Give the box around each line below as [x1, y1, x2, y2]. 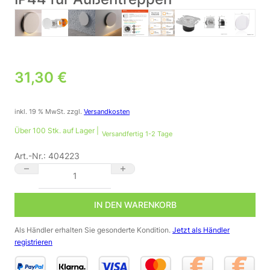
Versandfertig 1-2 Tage [101, 130, 172, 139]
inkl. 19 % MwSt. [14, 107, 65, 116]
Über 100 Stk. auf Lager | [14, 125, 99, 135]
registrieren [14, 237, 52, 246]
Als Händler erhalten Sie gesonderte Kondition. [14, 225, 172, 234]
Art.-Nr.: [14, 151, 48, 162]
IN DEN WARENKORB [93, 199, 177, 210]
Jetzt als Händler [172, 225, 230, 234]
